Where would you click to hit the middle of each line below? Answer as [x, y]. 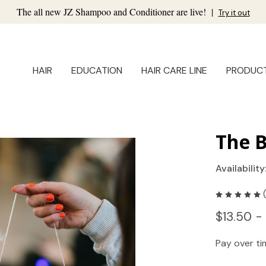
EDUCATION [97, 71]
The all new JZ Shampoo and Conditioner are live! [112, 12]
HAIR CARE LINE [174, 71]
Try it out [234, 13]
